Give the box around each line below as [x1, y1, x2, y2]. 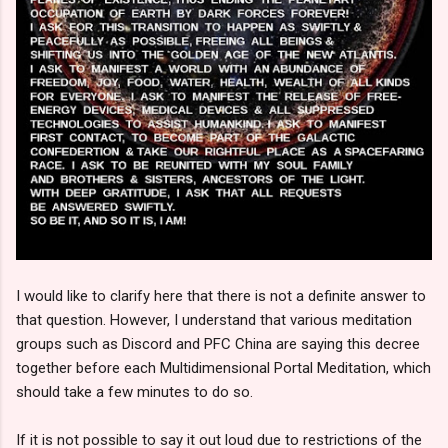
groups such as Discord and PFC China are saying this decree [16, 335, 420, 354]
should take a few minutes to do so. [16, 383, 253, 402]
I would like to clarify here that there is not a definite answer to [16, 287, 426, 306]
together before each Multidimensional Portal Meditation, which [16, 359, 431, 378]
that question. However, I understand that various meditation [16, 311, 412, 330]
